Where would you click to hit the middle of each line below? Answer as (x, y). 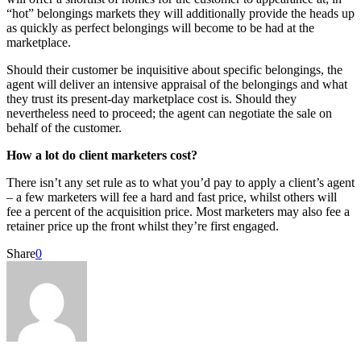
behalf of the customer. (64, 127)
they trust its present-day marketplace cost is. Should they (151, 98)
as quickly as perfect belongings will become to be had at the (160, 27)
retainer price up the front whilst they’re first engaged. (143, 226)
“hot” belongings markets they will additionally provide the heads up (180, 13)
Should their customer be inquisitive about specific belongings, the (174, 69)
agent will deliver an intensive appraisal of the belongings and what (177, 84)
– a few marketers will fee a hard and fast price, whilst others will (172, 197)
